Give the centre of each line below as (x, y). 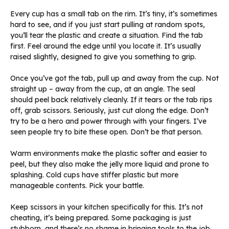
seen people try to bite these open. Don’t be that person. (106, 132)
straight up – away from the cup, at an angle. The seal (103, 89)
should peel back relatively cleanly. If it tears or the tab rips (111, 100)
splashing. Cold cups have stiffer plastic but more (94, 175)
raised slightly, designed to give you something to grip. (103, 57)
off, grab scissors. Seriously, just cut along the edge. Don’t (109, 111)
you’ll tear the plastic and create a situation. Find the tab (107, 36)
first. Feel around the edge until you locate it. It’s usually (106, 46)
